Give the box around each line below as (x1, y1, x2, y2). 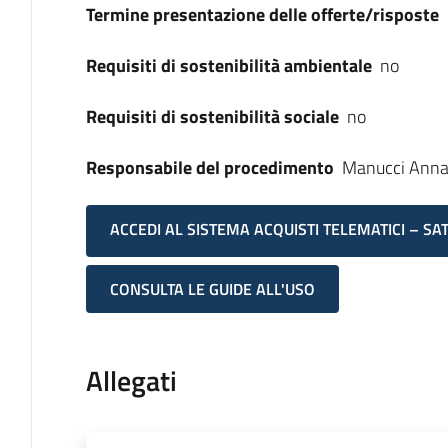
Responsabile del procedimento (85, 154, 334, 181)
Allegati (85, 359, 177, 403)
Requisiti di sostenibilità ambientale (85, 52, 372, 79)
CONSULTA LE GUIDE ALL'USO (109, 277, 315, 302)
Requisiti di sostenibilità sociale (85, 103, 339, 130)
